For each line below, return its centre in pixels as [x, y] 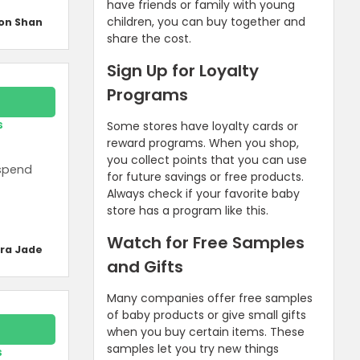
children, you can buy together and [206, 21]
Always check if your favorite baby [203, 193]
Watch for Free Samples [206, 242]
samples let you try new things [193, 348]
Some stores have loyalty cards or [202, 126]
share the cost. [149, 38]
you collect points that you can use [207, 160]
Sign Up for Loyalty [183, 70]
